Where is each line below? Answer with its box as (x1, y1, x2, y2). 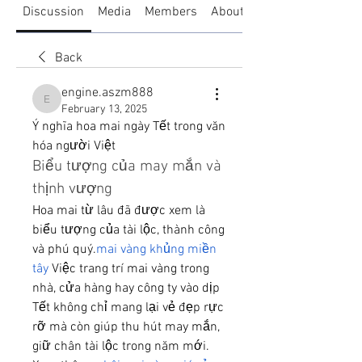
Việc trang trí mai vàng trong (48, 260, 209, 277)
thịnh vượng (32, 179, 112, 199)
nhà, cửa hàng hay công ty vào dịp (32, 280, 220, 297)
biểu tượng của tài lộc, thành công (32, 221, 225, 238)
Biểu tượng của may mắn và (32, 157, 221, 176)
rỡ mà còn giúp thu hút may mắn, (32, 318, 220, 335)
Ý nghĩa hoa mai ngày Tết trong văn (32, 118, 225, 135)
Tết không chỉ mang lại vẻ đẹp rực (32, 299, 224, 316)
